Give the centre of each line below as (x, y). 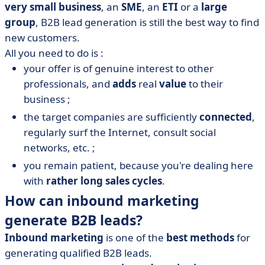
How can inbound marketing (102, 201)
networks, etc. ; (59, 148)
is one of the (135, 237)
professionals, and (68, 84)
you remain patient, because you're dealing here (138, 165)
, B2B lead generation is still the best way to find (147, 22)
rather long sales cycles (104, 181)
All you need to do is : (54, 53)
